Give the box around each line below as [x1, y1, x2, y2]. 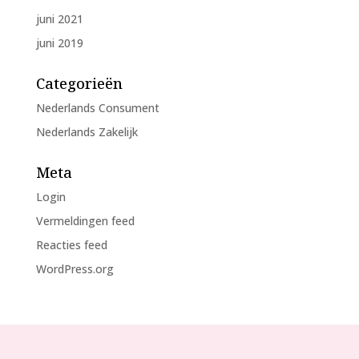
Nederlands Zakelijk [35, 123, 138, 139]
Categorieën [35, 73, 123, 93]
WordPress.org [35, 260, 114, 276]
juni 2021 [35, 10, 83, 26]
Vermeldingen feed [35, 212, 135, 228]
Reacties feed [35, 236, 107, 252]
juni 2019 [35, 34, 83, 50]
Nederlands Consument [35, 99, 159, 115]
